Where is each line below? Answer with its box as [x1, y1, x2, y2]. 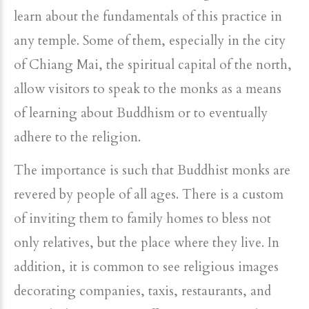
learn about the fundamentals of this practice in [14, 8, 282, 26]
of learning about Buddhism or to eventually [14, 104, 268, 122]
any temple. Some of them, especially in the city [14, 32, 286, 50]
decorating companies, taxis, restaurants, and [14, 282, 271, 300]
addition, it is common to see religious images [14, 258, 279, 276]
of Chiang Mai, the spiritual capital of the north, [14, 56, 292, 74]
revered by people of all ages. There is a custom [14, 186, 283, 203]
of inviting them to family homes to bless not [14, 210, 271, 228]
